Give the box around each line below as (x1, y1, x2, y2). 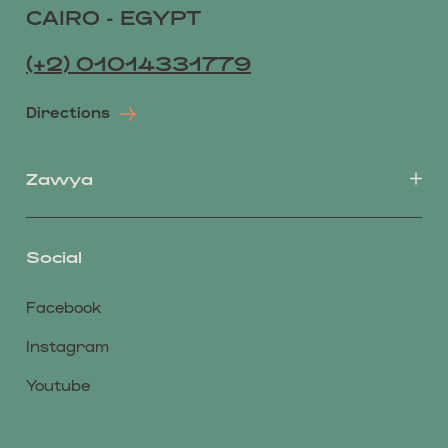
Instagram (26, 336, 109, 356)
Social (26, 247, 82, 267)
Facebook (26, 297, 101, 317)
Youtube (26, 375, 90, 395)
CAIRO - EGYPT (26, 4, 201, 29)
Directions (37, 102, 110, 122)
